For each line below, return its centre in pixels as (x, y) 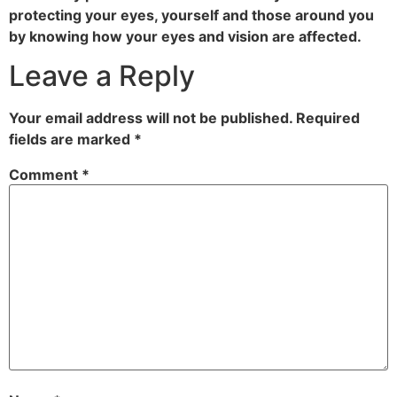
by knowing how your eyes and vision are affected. (185, 36)
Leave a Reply (102, 76)
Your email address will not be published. (151, 118)
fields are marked (71, 140)
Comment (45, 175)
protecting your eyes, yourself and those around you (191, 15)
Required (328, 118)
